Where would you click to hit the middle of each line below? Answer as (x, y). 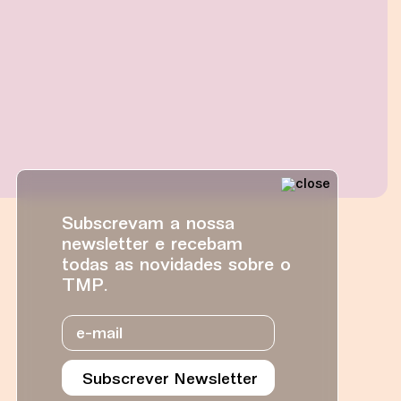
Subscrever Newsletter (170, 380)
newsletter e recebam (152, 246)
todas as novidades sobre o (176, 266)
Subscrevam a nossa (148, 225)
